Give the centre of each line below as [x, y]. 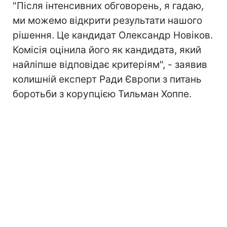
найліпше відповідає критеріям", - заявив [110, 64]
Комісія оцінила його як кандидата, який [107, 50]
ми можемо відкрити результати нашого [107, 20]
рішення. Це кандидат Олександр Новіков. [113, 35]
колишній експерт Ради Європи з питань [107, 79]
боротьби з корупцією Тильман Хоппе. [102, 94]
